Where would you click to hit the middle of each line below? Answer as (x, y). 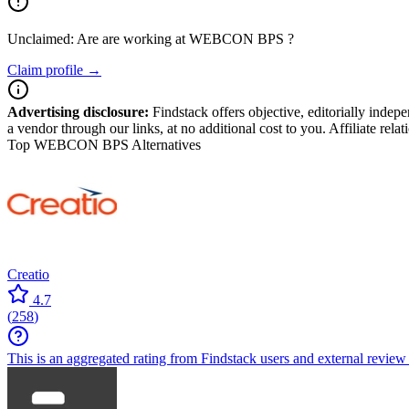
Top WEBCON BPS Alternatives (104, 145)
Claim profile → (54, 70)
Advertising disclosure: (78, 112)
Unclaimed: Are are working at (98, 39)
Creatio (28, 274)
